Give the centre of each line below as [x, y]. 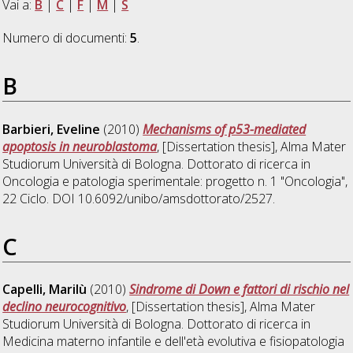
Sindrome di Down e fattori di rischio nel [240, 290]
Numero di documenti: [67, 37]
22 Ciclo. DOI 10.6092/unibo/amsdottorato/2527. [139, 198]
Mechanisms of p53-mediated [225, 129]
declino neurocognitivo [65, 307]
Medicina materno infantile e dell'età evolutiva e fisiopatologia [174, 342]
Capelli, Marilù [45, 290]
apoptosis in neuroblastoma [80, 146]
